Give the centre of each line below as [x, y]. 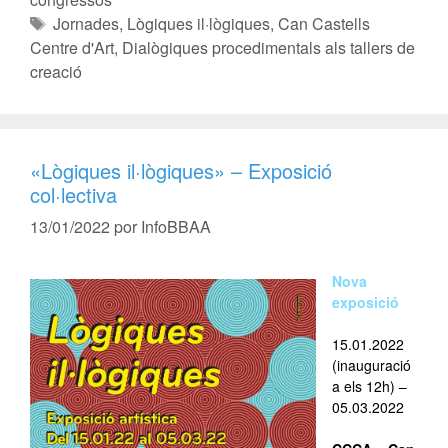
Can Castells [323, 23]
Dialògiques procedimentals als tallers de [268, 47]
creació [56, 71]
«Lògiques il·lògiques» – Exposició [181, 170]
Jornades [85, 23]
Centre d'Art [72, 47]
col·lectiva [73, 194]
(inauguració [371, 365]
